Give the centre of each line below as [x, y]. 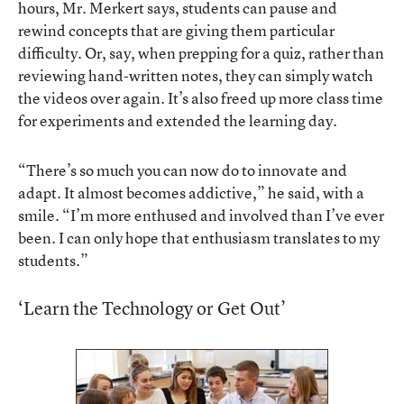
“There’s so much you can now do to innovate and [183, 170]
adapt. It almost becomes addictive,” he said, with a [191, 192]
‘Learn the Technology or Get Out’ [152, 308]
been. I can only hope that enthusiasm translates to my [199, 237]
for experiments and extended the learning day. [178, 120]
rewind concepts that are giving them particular [176, 30]
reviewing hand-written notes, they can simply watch [196, 75]
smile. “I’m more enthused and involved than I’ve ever [201, 215]
